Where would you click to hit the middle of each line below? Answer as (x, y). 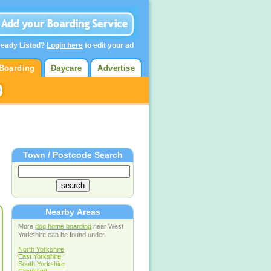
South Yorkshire (41, 264)
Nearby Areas (73, 212)
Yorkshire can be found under (61, 235)
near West (107, 226)
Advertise (116, 68)
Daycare (66, 68)
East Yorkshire (40, 257)
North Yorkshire (41, 250)
